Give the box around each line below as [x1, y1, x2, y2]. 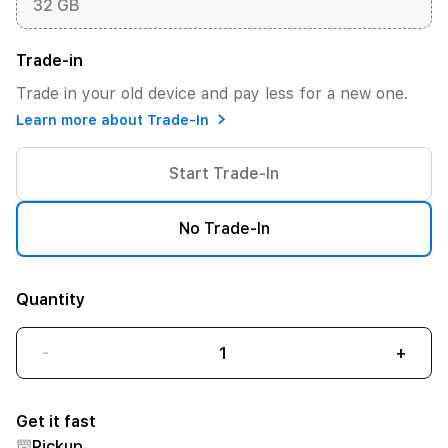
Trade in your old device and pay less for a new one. [16, 84, 408, 103]
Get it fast [16, 412, 96, 431]
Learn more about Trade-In [16, 111, 209, 128]
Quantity [16, 290, 85, 309]
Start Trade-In [169, 164, 279, 183]
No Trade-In [178, 219, 270, 238]
